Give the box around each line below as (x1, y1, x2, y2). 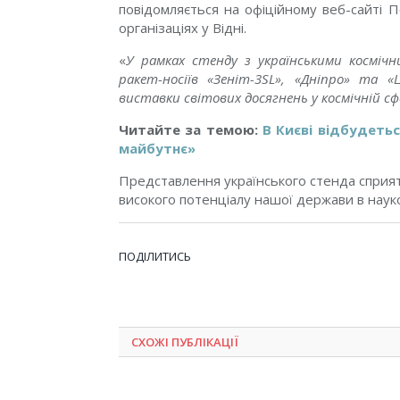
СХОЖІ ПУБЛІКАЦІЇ (131, 334, 238, 351)
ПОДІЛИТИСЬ (119, 248, 191, 265)
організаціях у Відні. (119, 19, 246, 37)
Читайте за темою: (119, 121, 258, 138)
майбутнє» (119, 139, 196, 157)
